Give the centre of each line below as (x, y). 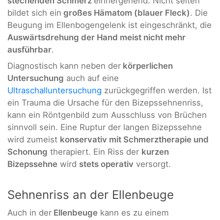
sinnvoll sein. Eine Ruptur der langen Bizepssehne (105, 127)
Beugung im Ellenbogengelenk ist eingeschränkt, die (110, 25)
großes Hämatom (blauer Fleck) (126, 13)
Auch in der (29, 212)
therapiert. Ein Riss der (95, 152)
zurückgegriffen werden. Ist (157, 91)
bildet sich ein (34, 13)
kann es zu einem (133, 212)
